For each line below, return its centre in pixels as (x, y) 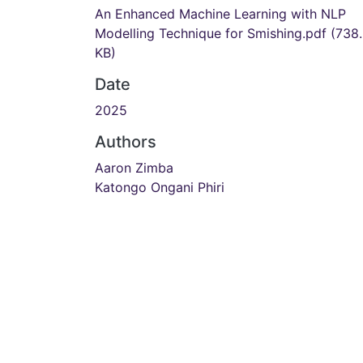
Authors (126, 141)
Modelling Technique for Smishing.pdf (213, 33)
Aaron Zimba (134, 167)
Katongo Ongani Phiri (160, 187)
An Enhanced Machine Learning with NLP (220, 13)
